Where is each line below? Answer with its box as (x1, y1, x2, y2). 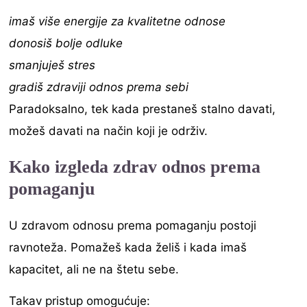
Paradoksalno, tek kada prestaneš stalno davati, (9, 101, 276, 116)
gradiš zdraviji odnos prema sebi (9, 79, 189, 94)
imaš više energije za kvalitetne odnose (9, 14, 226, 28)
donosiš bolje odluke (9, 36, 123, 50)
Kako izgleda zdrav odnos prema (9, 157, 261, 177)
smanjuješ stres (9, 58, 96, 72)
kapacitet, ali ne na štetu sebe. (9, 262, 180, 277)
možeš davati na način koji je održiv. (9, 123, 208, 138)
